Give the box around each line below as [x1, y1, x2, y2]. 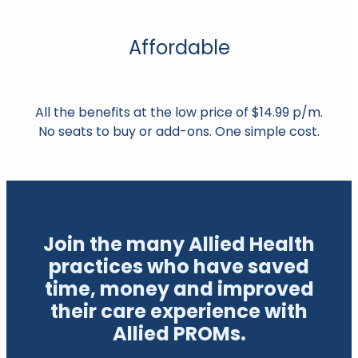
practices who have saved [49, 252, 309, 286]
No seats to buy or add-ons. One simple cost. [38, 122, 320, 144]
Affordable [128, 34, 230, 66]
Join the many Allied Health [43, 229, 315, 264]
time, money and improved [44, 274, 314, 308]
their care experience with [50, 296, 308, 331]
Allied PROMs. [112, 319, 246, 353]
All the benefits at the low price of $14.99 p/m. [35, 103, 323, 125]
